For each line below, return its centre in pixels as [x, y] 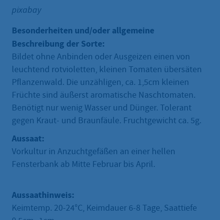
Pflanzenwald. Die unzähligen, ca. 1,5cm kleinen [100, 82]
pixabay [27, 10]
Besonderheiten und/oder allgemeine [83, 31]
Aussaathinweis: [43, 195]
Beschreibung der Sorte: [58, 44]
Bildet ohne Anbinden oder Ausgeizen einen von [101, 57]
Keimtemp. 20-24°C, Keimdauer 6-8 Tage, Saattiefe [104, 208]
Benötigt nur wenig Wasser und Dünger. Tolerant [102, 108]
